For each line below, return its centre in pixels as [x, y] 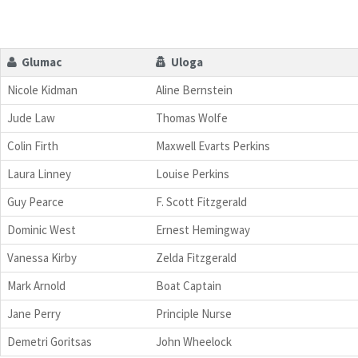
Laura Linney [39, 173]
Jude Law [31, 117]
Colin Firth [33, 145]
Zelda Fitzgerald [196, 257]
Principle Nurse [194, 313]
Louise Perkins [193, 173]
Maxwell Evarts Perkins [213, 145]
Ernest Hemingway [203, 229]
